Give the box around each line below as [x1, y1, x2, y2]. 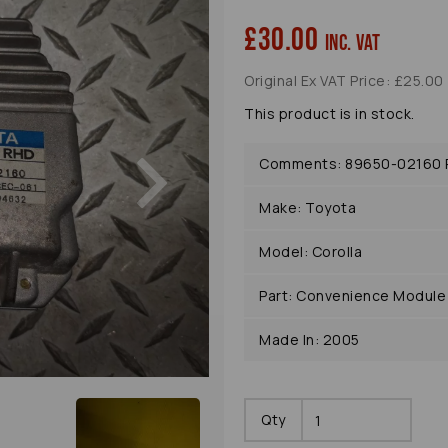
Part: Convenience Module [259, 286, 446, 306]
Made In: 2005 [259, 330, 360, 350]
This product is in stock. [244, 104, 415, 124]
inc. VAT [324, 30, 381, 58]
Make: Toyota [259, 198, 356, 218]
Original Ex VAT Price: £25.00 [244, 71, 444, 91]
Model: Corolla [259, 242, 362, 262]
